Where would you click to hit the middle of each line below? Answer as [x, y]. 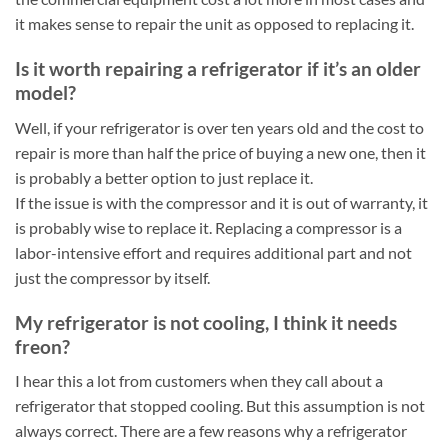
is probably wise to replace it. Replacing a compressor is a [208, 227]
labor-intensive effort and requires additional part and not [213, 252]
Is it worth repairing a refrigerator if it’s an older [218, 69]
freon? [42, 346]
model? [45, 93]
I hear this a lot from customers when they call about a [199, 381]
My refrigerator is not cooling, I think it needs [206, 322]
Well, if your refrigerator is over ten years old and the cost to [219, 127]
